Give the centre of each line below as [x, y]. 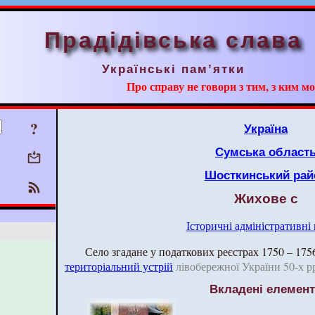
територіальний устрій [119, 266]
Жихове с [266, 199]
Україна [266, 129]
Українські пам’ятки [173, 69]
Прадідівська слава [173, 40]
